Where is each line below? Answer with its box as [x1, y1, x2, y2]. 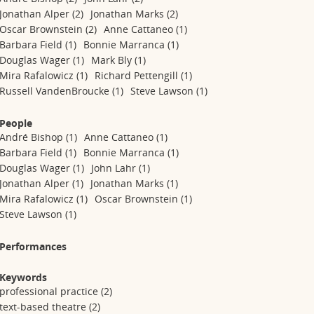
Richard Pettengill [95, 69, 182, 82]
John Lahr [91, 161, 139, 175]
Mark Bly [91, 53, 135, 67]
